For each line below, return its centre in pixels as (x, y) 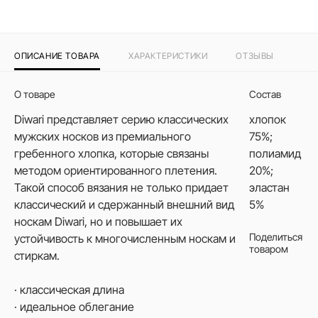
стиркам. (37, 256)
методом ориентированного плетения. (116, 170)
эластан (269, 187)
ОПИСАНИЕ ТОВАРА (57, 56)
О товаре (34, 94)
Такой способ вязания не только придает (121, 187)
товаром (268, 249)
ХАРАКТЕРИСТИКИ (168, 56)
